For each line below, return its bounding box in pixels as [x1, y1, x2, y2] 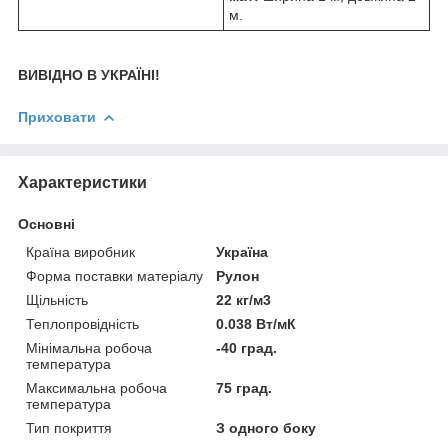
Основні [18, 215, 75, 232]
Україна [216, 243, 269, 260]
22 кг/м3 [216, 291, 272, 308]
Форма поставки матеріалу [26, 267, 203, 284]
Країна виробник [26, 243, 135, 260]
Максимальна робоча [26, 379, 167, 396]
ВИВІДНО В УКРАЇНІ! [18, 66, 160, 83]
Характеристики [18, 173, 147, 191]
